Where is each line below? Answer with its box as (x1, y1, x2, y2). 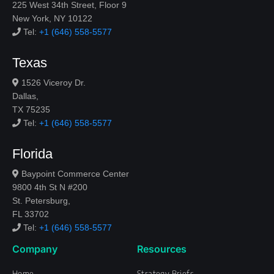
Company (12, 242, 57, 255)
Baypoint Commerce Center (19, 168, 129, 179)
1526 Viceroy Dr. (19, 77, 86, 87)
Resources (137, 242, 187, 255)
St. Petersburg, (12, 195, 70, 206)
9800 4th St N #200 (12, 182, 87, 192)
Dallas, (12, 91, 39, 101)
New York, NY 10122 (12, 13, 92, 23)
